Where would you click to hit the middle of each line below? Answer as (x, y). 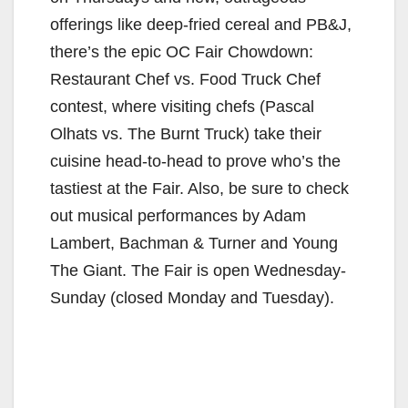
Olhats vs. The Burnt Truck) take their (186, 133)
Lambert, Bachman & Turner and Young (194, 243)
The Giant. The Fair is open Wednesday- (198, 270)
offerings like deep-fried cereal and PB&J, (201, 24)
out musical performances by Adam (178, 215)
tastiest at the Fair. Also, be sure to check (199, 188)
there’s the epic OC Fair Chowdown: (182, 51)
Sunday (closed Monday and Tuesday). (192, 297)
